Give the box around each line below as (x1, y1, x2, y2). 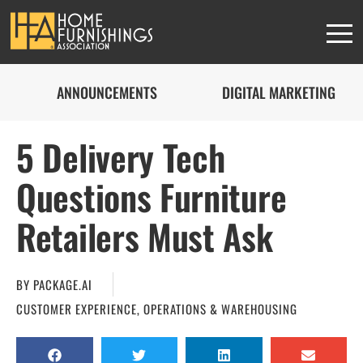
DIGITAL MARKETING (222, 82, 335, 103)
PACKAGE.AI (30, 275, 92, 293)
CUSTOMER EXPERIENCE (16, 300, 137, 318)
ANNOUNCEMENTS (57, 82, 157, 103)
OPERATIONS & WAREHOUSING (143, 300, 297, 318)
